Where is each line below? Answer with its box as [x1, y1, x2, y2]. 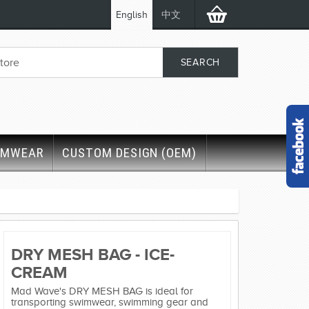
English [116, 10, 148, 20]
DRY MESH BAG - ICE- [11, 245, 175, 263]
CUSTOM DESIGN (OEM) [62, 145, 197, 161]
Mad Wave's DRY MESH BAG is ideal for [11, 286, 193, 297]
